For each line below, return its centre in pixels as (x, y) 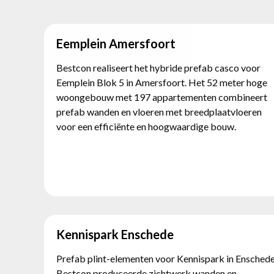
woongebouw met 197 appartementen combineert (162, 97)
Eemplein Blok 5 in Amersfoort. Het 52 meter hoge (162, 82)
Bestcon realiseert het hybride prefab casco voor (158, 68)
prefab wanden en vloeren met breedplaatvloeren (159, 112)
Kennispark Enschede (115, 234)
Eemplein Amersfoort (116, 43)
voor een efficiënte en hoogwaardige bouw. (146, 126)
